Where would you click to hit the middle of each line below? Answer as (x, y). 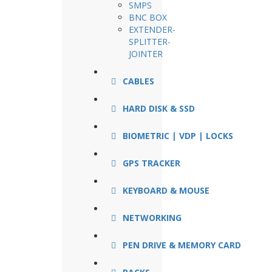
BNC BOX (148, 17)
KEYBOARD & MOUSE (166, 190)
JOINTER (146, 54)
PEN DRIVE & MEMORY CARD (182, 245)
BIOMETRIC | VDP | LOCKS (178, 136)
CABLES (138, 81)
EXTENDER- (152, 29)
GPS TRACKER (151, 163)
